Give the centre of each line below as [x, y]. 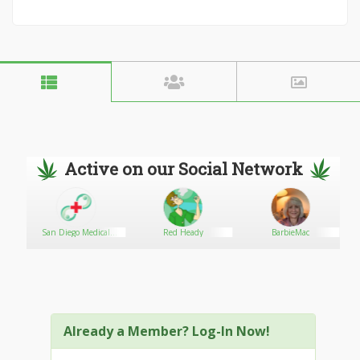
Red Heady [183, 232]
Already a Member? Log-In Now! [167, 331]
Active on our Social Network [183, 169]
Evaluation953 [76, 252]
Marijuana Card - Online [76, 242]
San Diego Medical [76, 232]
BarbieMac [290, 232]
